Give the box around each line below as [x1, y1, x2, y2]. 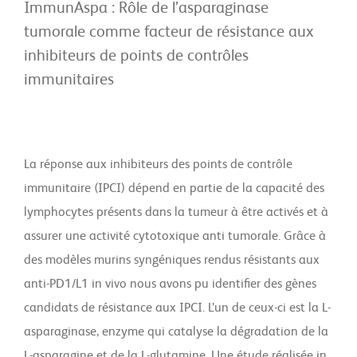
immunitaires [24, 73, 114, 88]
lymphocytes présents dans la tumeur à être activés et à [24, 206, 328, 219]
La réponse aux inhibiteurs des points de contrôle [24, 159, 292, 171]
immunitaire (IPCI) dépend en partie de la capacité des [24, 182, 324, 195]
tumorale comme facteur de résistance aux [24, 25, 313, 41]
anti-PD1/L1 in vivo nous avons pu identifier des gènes [24, 278, 316, 291]
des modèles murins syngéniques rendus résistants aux [24, 254, 320, 267]
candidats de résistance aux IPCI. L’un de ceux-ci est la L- [24, 302, 331, 315]
